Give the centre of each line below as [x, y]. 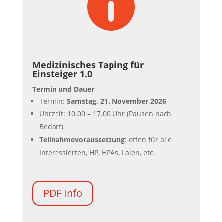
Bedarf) [51, 127]
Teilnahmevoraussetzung [82, 139]
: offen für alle [148, 139]
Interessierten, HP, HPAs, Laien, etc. [97, 152]
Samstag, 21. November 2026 [116, 101]
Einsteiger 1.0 [62, 74]
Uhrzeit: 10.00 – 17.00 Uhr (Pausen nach [105, 114]
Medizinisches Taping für [88, 65]
